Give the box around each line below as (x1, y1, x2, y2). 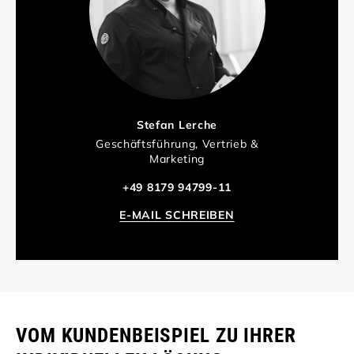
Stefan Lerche (136, 117, 218, 132)
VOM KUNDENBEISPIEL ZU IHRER (16, 324, 296, 348)
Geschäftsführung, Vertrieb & (96, 137, 258, 152)
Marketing (149, 152, 205, 167)
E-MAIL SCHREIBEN (119, 207, 235, 222)
